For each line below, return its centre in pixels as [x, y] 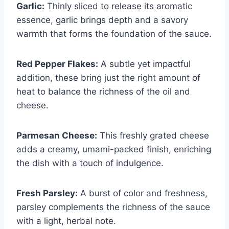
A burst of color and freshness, [143, 193]
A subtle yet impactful [144, 64]
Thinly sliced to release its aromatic [118, 6]
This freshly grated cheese [153, 136]
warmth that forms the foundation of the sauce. [114, 34]
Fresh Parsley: [47, 193]
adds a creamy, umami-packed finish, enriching [114, 150]
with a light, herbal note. [66, 221]
